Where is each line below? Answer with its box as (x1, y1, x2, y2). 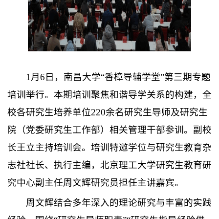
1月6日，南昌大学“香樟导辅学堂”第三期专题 (26, 71, 211, 82)
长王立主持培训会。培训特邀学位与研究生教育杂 (7, 142, 212, 153)
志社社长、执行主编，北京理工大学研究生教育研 (7, 159, 212, 170)
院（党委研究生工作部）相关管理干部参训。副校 (7, 124, 212, 135)
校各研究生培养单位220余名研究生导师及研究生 (7, 107, 208, 117)
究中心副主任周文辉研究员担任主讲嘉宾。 (7, 177, 184, 188)
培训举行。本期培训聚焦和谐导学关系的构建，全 (7, 89, 212, 100)
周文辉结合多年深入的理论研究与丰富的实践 (26, 197, 212, 208)
